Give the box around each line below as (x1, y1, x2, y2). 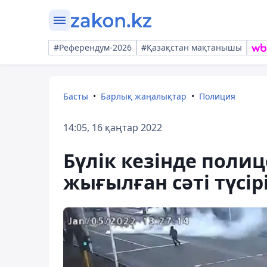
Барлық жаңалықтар (101, 91, 187, 102)
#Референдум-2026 (54, 42, 132, 53)
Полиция (199, 91, 235, 102)
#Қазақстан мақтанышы (141, 42, 242, 53)
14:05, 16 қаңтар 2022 (63, 121, 162, 134)
